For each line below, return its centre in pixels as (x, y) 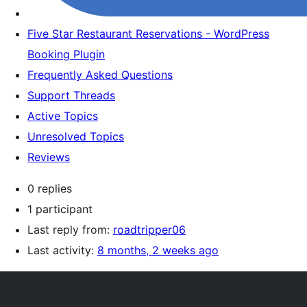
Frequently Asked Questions (100, 75)
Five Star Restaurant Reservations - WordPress (148, 34)
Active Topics (63, 116)
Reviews (49, 157)
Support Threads (71, 95)
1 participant (60, 209)
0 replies (50, 188)
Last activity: (62, 250)
